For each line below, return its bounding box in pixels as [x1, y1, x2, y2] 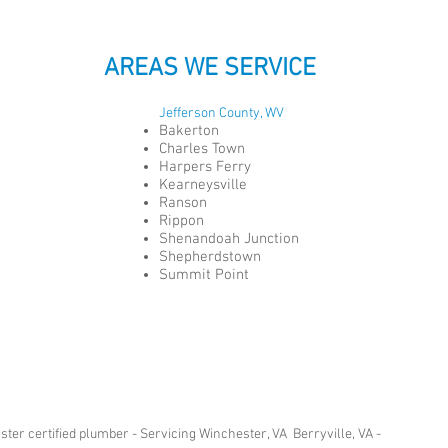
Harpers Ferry [159, 158, 255, 176]
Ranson [159, 194, 211, 212]
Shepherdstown [159, 248, 265, 266]
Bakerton [159, 122, 223, 140]
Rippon [159, 212, 208, 230]
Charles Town [159, 140, 249, 158]
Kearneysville [159, 176, 251, 194]
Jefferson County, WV [159, 105, 287, 122]
